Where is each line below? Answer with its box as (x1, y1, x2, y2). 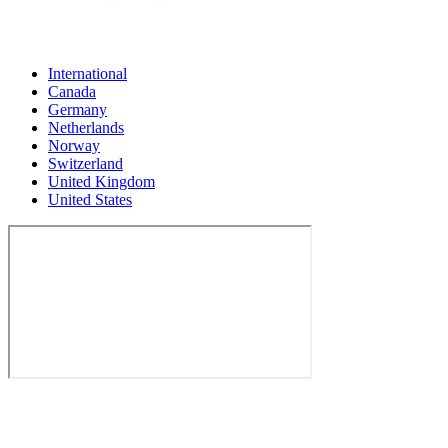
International (48, 65, 127, 83)
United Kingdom (48, 173, 155, 191)
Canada (48, 83, 96, 101)
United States (48, 191, 132, 209)
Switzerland (48, 155, 123, 173)
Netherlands (48, 119, 124, 137)
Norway (48, 137, 100, 155)
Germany (48, 101, 107, 119)
